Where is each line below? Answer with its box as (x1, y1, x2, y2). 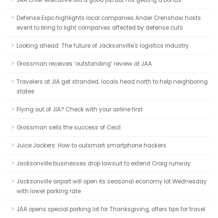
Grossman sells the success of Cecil (17, 124, 121, 131)
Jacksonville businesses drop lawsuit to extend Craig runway (17, 160, 191, 167)
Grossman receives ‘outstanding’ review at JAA (17, 60, 152, 68)
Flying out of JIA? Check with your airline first (17, 106, 143, 113)
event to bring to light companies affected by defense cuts (17, 24, 183, 32)
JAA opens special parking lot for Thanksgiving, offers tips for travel (17, 205, 205, 213)
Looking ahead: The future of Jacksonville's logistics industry (17, 42, 189, 50)
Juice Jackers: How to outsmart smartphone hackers (17, 142, 166, 149)
